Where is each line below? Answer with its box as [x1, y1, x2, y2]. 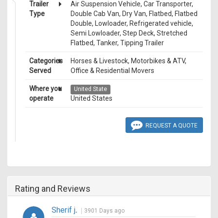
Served [29, 66, 51, 74]
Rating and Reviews [15, 183, 91, 194]
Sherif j [52, 205, 75, 215]
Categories [29, 56, 63, 65]
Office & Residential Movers [71, 66, 154, 74]
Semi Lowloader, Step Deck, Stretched [71, 29, 187, 37]
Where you [29, 84, 62, 92]
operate [29, 94, 54, 102]
